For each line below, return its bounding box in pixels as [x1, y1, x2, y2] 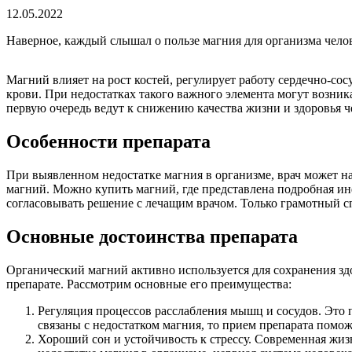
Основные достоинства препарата [6, 225, 298, 247]
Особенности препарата [6, 130, 211, 152]
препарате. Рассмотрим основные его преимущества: [6, 277, 291, 291]
